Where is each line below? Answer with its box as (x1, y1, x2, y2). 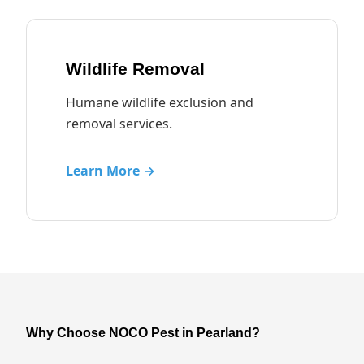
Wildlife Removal (66, 59, 205, 78)
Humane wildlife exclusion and (66, 93, 253, 111)
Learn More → (66, 162, 155, 180)
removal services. (66, 115, 172, 132)
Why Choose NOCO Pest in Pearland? (26, 326, 260, 340)
